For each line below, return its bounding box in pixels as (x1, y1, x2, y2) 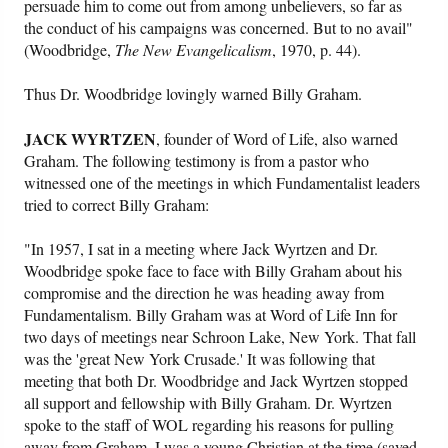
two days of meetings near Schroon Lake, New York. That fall (24, 326, 417, 348)
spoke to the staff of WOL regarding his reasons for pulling (24, 414, 395, 436)
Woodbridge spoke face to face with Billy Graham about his (24, 260, 403, 282)
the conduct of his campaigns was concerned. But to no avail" (24, 17, 414, 39)
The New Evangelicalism (115, 39, 273, 61)
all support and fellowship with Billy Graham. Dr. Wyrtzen (24, 392, 393, 414)
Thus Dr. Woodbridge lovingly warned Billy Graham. (24, 83, 363, 105)
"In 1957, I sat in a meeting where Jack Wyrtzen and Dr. (24, 238, 379, 260)
